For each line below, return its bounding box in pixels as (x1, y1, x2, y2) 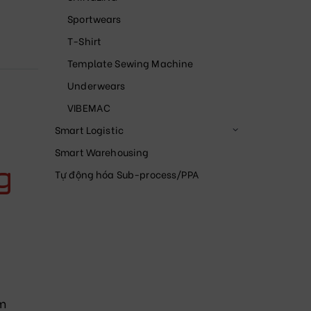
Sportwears (67, 11, 121, 26)
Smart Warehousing (55, 144, 149, 160)
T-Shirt (67, 33, 102, 49)
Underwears (67, 78, 126, 93)
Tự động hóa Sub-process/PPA (55, 167, 199, 182)
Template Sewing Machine (67, 56, 194, 71)
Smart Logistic (55, 122, 124, 137)
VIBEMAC (67, 100, 111, 115)
